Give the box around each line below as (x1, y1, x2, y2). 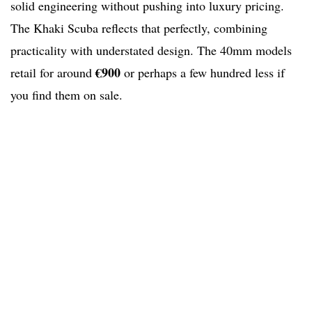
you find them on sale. (10, 86, 123, 104)
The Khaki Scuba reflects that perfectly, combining (10, 19, 267, 37)
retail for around (10, 64, 95, 81)
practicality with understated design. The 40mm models (10, 42, 292, 59)
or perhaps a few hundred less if (120, 64, 285, 81)
